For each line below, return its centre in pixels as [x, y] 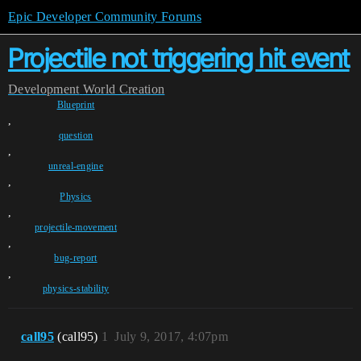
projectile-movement [76, 227]
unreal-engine [76, 166]
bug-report [76, 258]
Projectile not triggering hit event [179, 58]
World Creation [124, 89]
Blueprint [76, 105]
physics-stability [76, 288]
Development [44, 89]
